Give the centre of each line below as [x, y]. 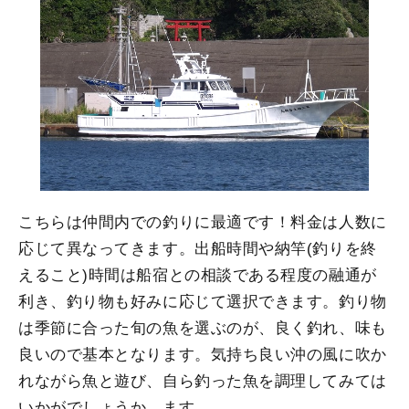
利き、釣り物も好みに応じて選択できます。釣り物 [203, 301]
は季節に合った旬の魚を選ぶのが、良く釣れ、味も [203, 328]
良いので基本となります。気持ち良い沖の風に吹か [203, 354]
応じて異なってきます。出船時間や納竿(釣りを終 [198, 248]
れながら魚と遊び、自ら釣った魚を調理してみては [203, 381]
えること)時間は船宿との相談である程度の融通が [198, 275]
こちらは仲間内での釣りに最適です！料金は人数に [203, 222]
